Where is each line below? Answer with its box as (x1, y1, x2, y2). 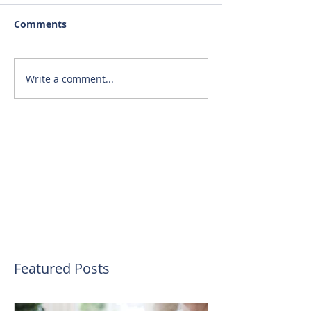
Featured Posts (14, 259, 110, 278)
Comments (14, 17, 67, 31)
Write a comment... (26, 72, 114, 85)
